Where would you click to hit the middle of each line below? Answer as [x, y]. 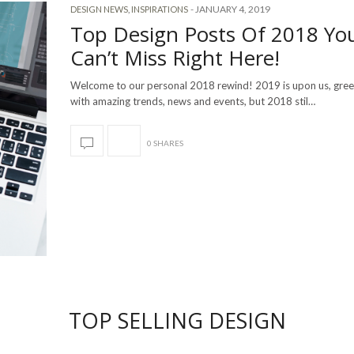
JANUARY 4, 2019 [233, 9]
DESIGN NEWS [99, 9]
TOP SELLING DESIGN [177, 321]
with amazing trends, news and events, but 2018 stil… [193, 102]
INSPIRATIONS [160, 9]
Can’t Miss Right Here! [175, 58]
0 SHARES [165, 143]
